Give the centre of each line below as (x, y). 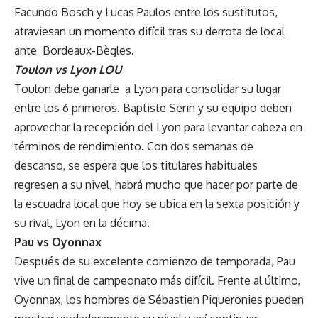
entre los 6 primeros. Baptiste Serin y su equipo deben (153, 108)
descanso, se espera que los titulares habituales (136, 165)
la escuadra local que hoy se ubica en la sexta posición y (157, 203)
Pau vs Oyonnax (58, 242)
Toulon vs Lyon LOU (68, 69)
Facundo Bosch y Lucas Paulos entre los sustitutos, (146, 12)
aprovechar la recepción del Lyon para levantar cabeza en (158, 127)
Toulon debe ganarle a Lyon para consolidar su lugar (148, 88)
